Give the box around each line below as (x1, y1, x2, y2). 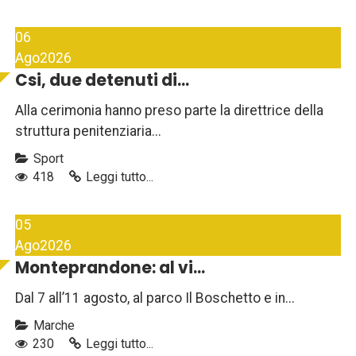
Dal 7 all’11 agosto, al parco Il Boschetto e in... (15, 290, 295, 307)
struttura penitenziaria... (15, 123, 161, 140)
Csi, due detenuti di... (15, 69, 189, 92)
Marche (30, 318, 75, 334)
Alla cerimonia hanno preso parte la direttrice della (15, 103, 323, 119)
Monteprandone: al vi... (15, 257, 205, 280)
